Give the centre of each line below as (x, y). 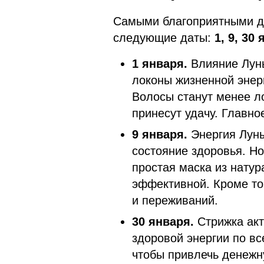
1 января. (161, 63)
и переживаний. (175, 200)
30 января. (165, 221)
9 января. (161, 134)
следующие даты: (162, 37)
